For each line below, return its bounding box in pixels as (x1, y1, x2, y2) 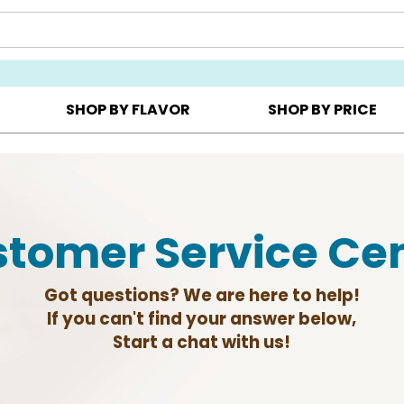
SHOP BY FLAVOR (65, 99, 190, 121)
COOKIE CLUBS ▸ (257, 39, 350, 54)
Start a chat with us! (113, 329, 291, 354)
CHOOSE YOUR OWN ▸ (74, 39, 199, 54)
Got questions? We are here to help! (43, 282, 360, 308)
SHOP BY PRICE (268, 99, 378, 121)
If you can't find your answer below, (47, 306, 357, 331)
